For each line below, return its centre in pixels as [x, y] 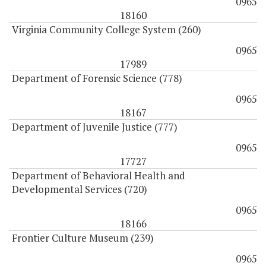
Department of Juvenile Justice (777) [95, 127]
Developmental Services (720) [80, 189]
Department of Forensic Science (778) [97, 78]
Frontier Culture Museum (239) [83, 238]
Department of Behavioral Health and [99, 176]
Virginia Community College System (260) [107, 30]
